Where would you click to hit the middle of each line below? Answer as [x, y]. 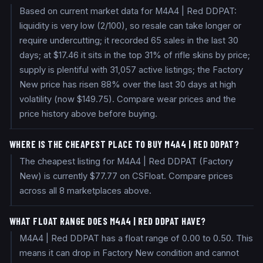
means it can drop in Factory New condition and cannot [129, 253]
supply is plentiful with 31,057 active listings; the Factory [131, 70]
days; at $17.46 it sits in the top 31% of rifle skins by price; [135, 55]
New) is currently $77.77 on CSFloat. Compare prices [127, 176]
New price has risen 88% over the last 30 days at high [128, 85]
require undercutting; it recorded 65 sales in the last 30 [129, 41]
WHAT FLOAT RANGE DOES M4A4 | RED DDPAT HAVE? [108, 221]
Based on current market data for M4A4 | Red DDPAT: [128, 11]
